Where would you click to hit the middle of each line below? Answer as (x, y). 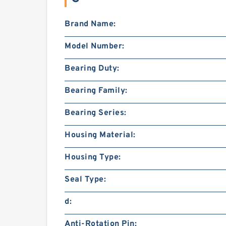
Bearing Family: (96, 91)
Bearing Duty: (92, 68)
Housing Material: (100, 135)
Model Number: (95, 46)
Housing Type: (93, 157)
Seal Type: (85, 179)
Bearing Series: (96, 113)
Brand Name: (90, 24)
